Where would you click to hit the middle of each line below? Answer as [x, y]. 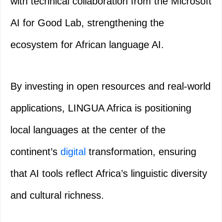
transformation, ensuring [141, 152]
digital [73, 152]
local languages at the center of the [88, 130]
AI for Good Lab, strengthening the [87, 23]
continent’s [35, 152]
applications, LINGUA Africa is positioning [101, 108]
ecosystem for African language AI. [87, 45]
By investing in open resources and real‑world [111, 86]
